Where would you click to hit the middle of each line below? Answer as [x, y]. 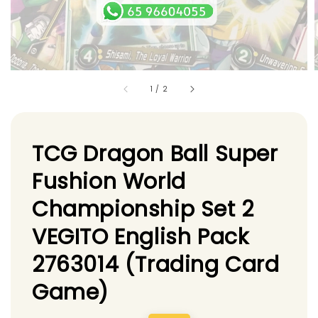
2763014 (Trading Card [156, 264]
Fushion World [109, 181]
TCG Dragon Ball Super [155, 154]
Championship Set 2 [143, 209]
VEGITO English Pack [141, 237]
